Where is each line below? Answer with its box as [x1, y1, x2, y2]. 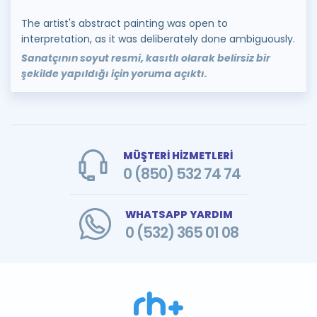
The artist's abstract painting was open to [21, 16, 228, 30]
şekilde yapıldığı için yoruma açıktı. [21, 67, 207, 81]
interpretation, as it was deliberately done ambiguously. [21, 32, 295, 46]
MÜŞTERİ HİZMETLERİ [122, 149, 233, 163]
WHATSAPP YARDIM [125, 207, 233, 221]
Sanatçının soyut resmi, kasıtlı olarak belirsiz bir [21, 51, 270, 65]
